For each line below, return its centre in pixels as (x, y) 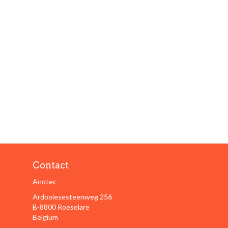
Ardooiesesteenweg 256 (72, 197)
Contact (50, 165)
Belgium (45, 217)
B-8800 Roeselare (61, 207)
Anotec (44, 181)
